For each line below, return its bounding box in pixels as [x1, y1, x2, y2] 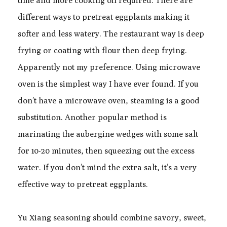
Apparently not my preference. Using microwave [17, 62, 200, 72]
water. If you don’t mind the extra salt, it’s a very [17, 163, 197, 173]
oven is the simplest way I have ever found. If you [17, 79, 199, 89]
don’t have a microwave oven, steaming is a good [17, 96, 200, 106]
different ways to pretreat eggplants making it [17, 12, 190, 22]
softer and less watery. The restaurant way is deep [17, 29, 204, 39]
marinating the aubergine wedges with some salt [17, 129, 198, 139]
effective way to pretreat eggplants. [17, 179, 148, 190]
